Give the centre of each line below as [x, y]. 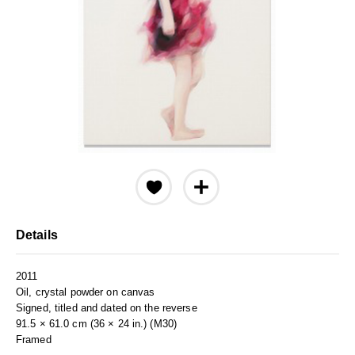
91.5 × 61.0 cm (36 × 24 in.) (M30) [97, 324]
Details [37, 235]
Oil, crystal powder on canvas [86, 292]
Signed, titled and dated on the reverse [107, 308]
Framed [34, 340]
